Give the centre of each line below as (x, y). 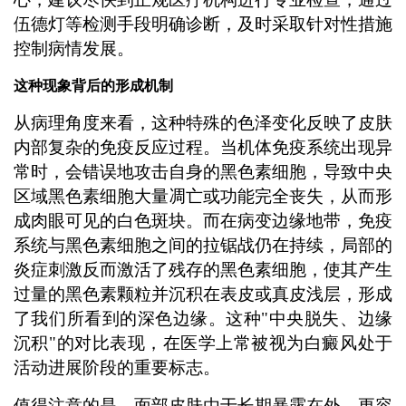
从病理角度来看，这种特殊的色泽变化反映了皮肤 (203, 123)
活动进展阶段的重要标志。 (116, 368)
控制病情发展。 (73, 49)
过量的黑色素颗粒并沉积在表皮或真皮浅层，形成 (203, 295)
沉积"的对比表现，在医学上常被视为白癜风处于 (203, 343)
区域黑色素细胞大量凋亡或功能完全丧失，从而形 (203, 197)
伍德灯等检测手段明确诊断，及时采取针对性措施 (203, 24)
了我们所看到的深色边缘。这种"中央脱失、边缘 (203, 319)
